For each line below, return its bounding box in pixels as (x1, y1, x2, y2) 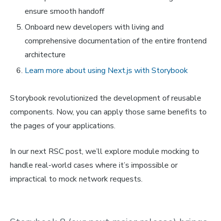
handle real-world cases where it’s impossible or (10, 159, 178, 171)
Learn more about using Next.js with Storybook (25, 65, 188, 76)
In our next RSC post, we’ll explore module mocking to (10, 146, 199, 157)
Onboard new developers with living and (25, 21, 164, 33)
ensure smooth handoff (25, 5, 104, 17)
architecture (25, 49, 66, 60)
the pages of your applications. (10, 120, 115, 131)
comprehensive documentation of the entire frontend (25, 35, 207, 46)
